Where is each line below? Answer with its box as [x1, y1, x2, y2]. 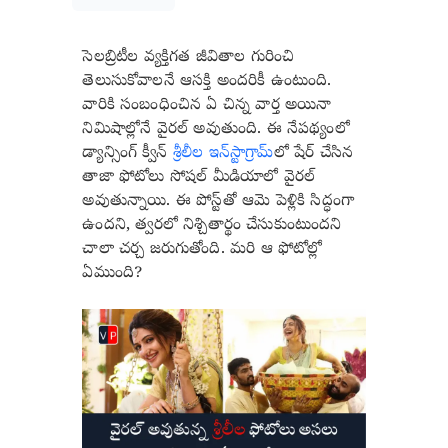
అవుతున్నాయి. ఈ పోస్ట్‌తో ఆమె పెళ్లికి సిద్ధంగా [82, 190, 355, 213]
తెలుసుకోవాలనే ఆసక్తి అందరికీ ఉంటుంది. [82, 70, 332, 93]
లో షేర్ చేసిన [273, 142, 354, 165]
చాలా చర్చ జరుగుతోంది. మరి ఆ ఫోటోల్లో [82, 238, 323, 261]
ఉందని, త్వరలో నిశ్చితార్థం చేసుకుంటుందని [82, 214, 342, 237]
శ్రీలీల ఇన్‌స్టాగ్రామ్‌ [172, 142, 274, 165]
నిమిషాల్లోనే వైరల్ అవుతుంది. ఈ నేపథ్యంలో [82, 118, 350, 141]
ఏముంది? [82, 262, 143, 285]
